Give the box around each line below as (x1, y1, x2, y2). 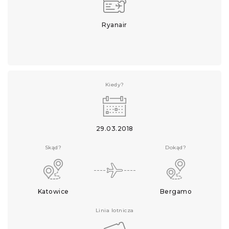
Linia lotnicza (95, 207, 134, 214)
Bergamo (159, 188, 192, 195)
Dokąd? (165, 144, 187, 151)
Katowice (37, 188, 69, 195)
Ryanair (102, 21, 127, 29)
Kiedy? (105, 81, 124, 88)
